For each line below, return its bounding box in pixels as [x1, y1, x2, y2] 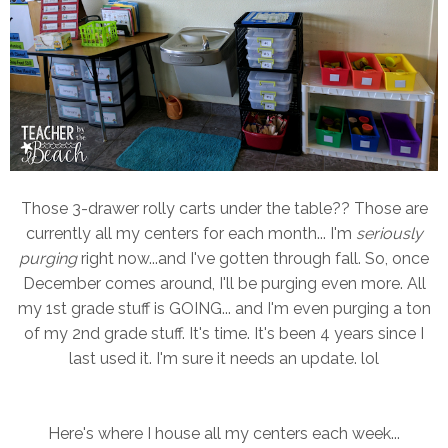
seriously [355, 223, 423, 243]
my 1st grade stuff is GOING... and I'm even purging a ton [17, 298, 431, 318]
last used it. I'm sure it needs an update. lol [69, 348, 379, 368]
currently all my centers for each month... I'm [25, 223, 356, 243]
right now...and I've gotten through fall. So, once [77, 248, 429, 268]
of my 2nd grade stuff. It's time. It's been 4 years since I [24, 323, 424, 343]
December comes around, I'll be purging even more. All [22, 273, 426, 293]
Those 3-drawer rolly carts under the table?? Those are [20, 198, 428, 218]
